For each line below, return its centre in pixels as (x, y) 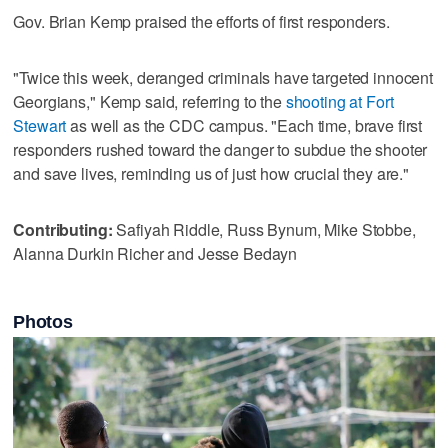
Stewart (40, 125)
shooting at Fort (339, 101)
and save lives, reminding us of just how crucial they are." (211, 173)
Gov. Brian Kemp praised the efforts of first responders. (201, 21)
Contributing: (63, 229)
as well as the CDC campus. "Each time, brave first (244, 125)
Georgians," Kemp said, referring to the (149, 101)
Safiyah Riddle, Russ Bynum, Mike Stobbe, (264, 229)
